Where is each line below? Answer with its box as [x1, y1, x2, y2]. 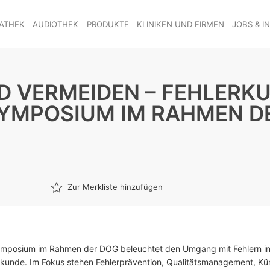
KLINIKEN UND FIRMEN [136, 19, 224, 29]
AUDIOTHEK [33, 19, 79, 29]
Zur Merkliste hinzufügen [67, 182, 163, 192]
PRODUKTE [86, 19, 129, 29]
